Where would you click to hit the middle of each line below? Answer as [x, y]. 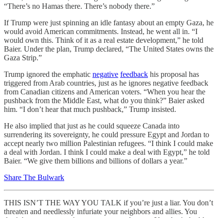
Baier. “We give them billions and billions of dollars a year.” [96, 161]
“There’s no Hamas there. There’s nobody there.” [79, 6]
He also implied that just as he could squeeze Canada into [92, 126]
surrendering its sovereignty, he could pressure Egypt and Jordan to [107, 135]
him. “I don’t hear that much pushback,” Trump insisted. [90, 109]
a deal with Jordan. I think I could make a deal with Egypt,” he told [107, 152]
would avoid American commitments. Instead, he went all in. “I [101, 32]
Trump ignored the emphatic [48, 74]
